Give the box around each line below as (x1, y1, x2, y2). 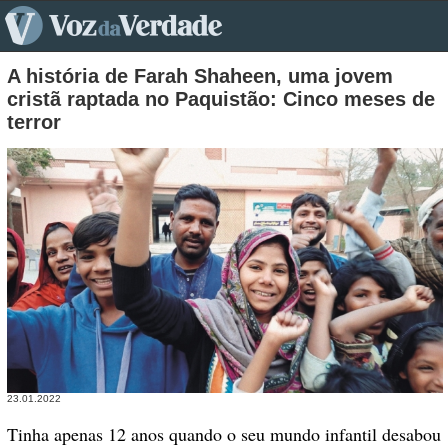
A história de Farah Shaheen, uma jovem (7, 65, 393, 88)
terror (7, 111, 61, 134)
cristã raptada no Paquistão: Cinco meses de (7, 88, 435, 111)
